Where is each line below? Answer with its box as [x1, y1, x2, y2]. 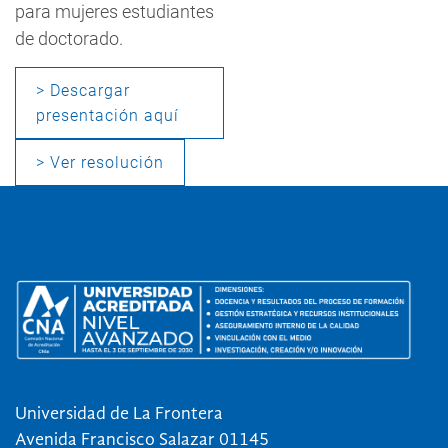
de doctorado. [15, 28, 123, 50]
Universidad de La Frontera [15, 404, 223, 423]
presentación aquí [36, 105, 179, 125]
